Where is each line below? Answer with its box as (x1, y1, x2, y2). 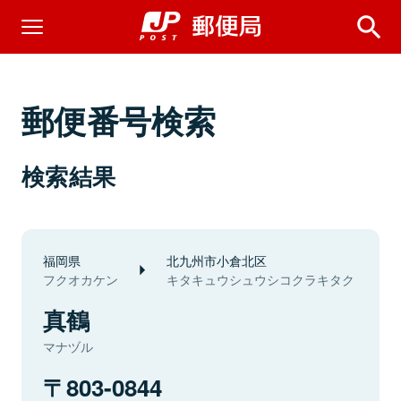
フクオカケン (43, 270, 118, 288)
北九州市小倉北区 (166, 251, 267, 269)
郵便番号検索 (21, 97, 217, 143)
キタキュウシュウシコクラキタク (166, 270, 354, 288)
